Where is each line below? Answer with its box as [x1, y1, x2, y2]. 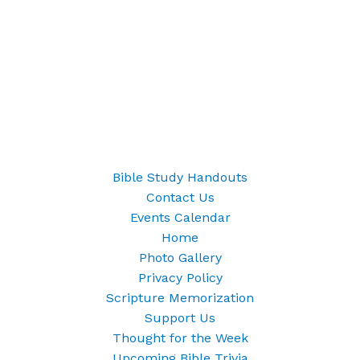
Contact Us [145, 189, 215, 205]
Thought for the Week [112, 329, 248, 346]
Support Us [145, 309, 215, 325]
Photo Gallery [138, 249, 222, 265]
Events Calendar [129, 209, 231, 225]
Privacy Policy [137, 269, 223, 285]
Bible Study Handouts [112, 169, 247, 185]
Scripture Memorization [106, 289, 254, 305]
